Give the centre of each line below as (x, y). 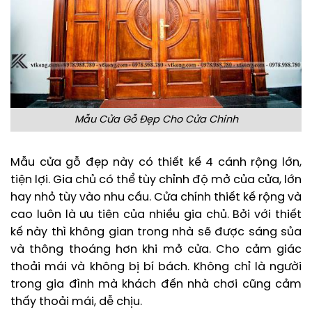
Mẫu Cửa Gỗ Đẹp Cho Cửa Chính (156, 119)
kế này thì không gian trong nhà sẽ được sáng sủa (156, 233)
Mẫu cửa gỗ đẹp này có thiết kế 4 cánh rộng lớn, (156, 163)
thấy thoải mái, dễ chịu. (76, 302)
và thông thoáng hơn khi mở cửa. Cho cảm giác (156, 250)
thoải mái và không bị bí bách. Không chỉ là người (156, 267)
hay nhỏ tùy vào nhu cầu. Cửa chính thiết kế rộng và (156, 198)
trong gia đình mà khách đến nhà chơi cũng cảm (156, 285)
